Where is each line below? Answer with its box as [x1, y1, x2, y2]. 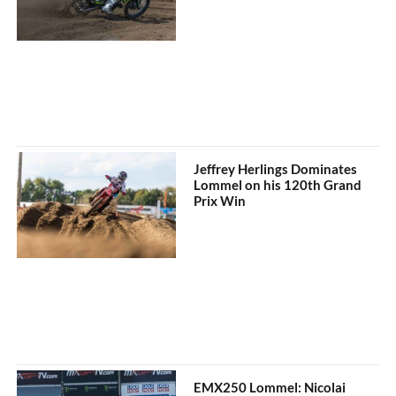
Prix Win [194, 193, 247, 209]
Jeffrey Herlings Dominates [194, 161, 358, 178]
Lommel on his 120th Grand [194, 177, 362, 194]
